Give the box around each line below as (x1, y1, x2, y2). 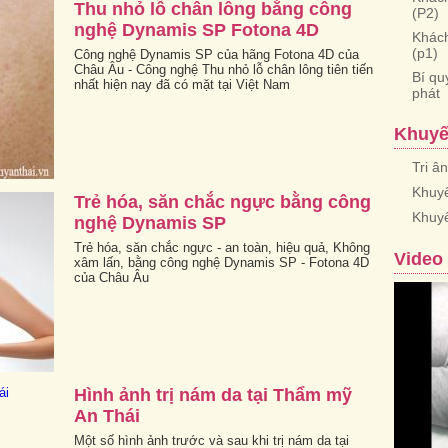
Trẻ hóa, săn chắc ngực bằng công (74, 191, 371, 212)
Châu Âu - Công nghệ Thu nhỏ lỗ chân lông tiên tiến (74, 61, 373, 77)
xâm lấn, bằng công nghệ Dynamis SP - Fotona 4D (74, 254, 369, 270)
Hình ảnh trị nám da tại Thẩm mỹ (74, 384, 352, 405)
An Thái (74, 405, 140, 426)
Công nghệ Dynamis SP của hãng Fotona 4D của (74, 46, 359, 62)
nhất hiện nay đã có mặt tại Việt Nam (74, 76, 290, 92)
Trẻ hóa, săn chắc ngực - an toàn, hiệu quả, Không (74, 239, 370, 255)
